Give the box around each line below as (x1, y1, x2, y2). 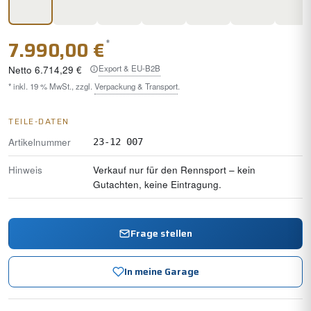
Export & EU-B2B (99, 62, 160, 74)
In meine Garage (124, 263, 199, 279)
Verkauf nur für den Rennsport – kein (93, 162, 255, 176)
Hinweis (8, 162, 42, 176)
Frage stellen (131, 225, 192, 241)
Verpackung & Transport (94, 80, 178, 92)
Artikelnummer (8, 135, 71, 149)
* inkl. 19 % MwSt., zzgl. (8, 80, 94, 92)
